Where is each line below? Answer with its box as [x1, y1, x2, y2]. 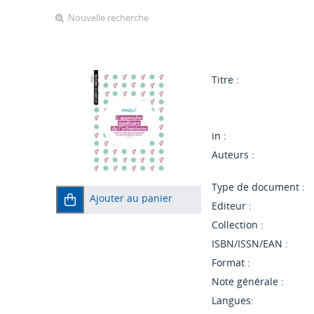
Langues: [212, 294, 254, 308]
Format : [212, 256, 251, 270]
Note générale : [212, 275, 285, 289]
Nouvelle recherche [68, 11, 149, 25]
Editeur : [212, 199, 252, 213]
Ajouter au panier [90, 191, 173, 205]
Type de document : [212, 180, 306, 194]
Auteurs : [212, 148, 255, 162]
